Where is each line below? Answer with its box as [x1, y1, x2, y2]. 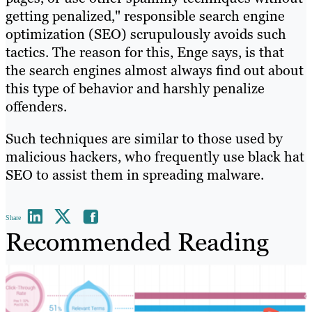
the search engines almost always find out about [6, 61, 304, 79]
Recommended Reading [6, 225, 269, 258]
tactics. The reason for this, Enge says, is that [6, 42, 284, 61]
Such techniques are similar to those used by [6, 129, 283, 148]
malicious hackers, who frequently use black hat [6, 147, 304, 166]
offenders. [6, 97, 67, 116]
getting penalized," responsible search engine [6, 6, 285, 25]
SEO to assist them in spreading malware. [6, 165, 264, 184]
